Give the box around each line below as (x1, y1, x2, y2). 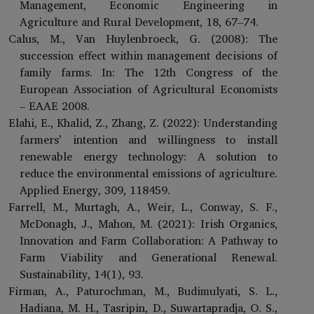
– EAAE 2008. (20, 96, 90, 115)
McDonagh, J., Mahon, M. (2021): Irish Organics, (20, 214, 278, 233)
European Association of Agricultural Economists (20, 79, 278, 98)
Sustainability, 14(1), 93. (20, 264, 144, 283)
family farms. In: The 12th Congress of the (20, 62, 278, 81)
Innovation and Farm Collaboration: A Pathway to (20, 231, 278, 250)
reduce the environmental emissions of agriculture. (20, 163, 278, 182)
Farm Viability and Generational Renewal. (20, 247, 278, 266)
